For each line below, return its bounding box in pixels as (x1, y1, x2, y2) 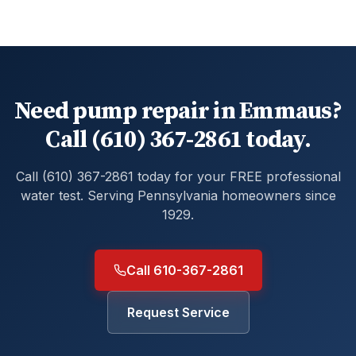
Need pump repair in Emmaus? (14, 96, 342, 126)
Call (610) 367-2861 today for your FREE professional (15, 168, 341, 184)
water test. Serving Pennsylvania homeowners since (20, 188, 336, 203)
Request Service (126, 304, 230, 320)
